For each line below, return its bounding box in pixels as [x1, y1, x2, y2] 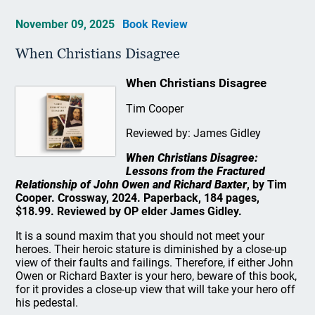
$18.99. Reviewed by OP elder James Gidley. [15, 205, 243, 218]
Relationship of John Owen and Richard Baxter [15, 178, 247, 191]
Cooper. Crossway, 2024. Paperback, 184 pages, [15, 191, 260, 205]
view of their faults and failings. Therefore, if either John [15, 256, 294, 269]
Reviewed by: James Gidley [125, 127, 261, 140]
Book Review [122, 18, 188, 31]
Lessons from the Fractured [125, 165, 265, 178]
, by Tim [247, 178, 288, 191]
